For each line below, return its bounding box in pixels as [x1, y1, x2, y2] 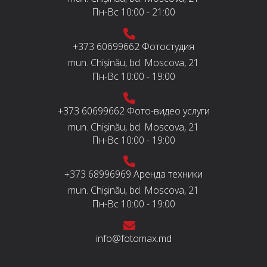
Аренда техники [133, 167, 203, 181]
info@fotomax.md [95, 232, 172, 245]
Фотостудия [142, 40, 194, 53]
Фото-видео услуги [126, 104, 210, 117]
